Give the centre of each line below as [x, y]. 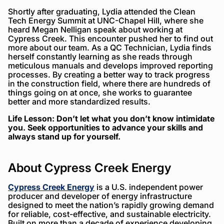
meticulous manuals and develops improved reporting [110, 65]
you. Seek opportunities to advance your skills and [105, 127]
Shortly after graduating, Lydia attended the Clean [102, 11]
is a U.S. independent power [149, 187]
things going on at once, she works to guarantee [100, 92]
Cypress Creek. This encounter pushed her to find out [110, 38]
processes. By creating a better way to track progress [109, 74]
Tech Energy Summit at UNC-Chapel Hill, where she [106, 20]
